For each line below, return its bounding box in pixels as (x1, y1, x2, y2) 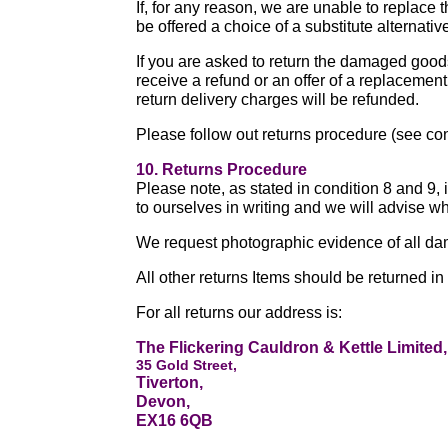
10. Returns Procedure (136, 161, 308, 178)
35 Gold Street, (136, 357, 238, 373)
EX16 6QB (136, 412, 214, 429)
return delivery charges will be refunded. (136, 91, 420, 108)
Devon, (136, 393, 191, 410)
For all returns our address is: (136, 304, 343, 321)
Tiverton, (136, 374, 204, 391)
